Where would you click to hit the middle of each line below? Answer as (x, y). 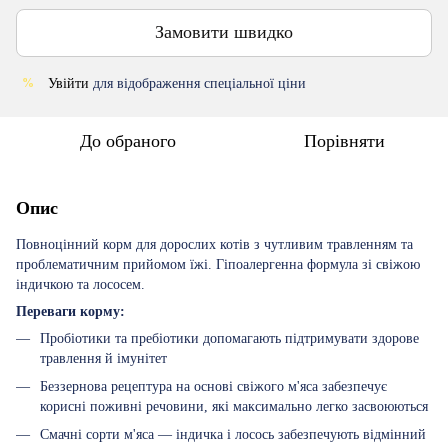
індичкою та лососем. (80, 284)
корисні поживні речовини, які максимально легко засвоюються (234, 406)
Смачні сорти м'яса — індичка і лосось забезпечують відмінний (233, 435)
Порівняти (344, 140)
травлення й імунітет (103, 358)
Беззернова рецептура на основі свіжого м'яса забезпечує (213, 386)
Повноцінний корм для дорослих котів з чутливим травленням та (214, 244)
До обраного (128, 140)
